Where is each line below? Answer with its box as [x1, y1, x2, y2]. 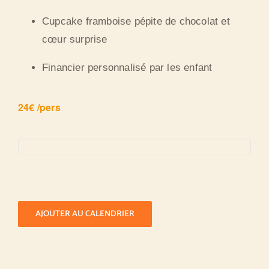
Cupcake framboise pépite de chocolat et [42, 16, 230, 28]
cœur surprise [42, 34, 107, 46]
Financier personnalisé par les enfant [42, 62, 213, 74]
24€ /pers [18, 100, 61, 115]
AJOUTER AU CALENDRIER [35, 207, 134, 221]
